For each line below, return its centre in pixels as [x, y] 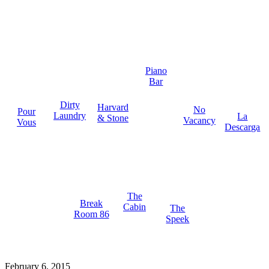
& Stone [113, 118]
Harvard [113, 107]
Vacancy [199, 120]
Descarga [243, 127]
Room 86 [91, 214]
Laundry [70, 116]
